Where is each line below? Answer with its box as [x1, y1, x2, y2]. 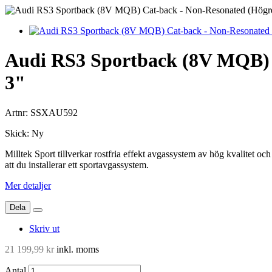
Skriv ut [29, 223, 59, 234]
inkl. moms [54, 243, 99, 254]
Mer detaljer [5, 180, 51, 191]
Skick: [5, 127, 32, 138]
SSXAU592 [30, 107, 78, 118]
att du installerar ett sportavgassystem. [5, 159, 149, 170]
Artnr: [5, 107, 30, 118]
